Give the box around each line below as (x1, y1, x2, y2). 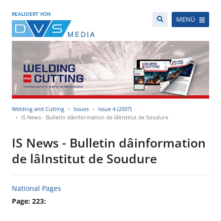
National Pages (12, 184, 61, 193)
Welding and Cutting (12, 105, 64, 113)
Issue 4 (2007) (98, 105, 132, 113)
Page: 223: (12, 196, 46, 206)
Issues (74, 105, 89, 113)
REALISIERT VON (12, 10, 51, 17)
